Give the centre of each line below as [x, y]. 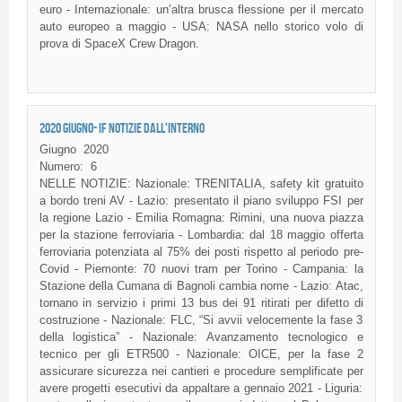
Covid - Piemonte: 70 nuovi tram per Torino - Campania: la [201, 269]
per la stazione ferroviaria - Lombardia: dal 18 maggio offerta [201, 235]
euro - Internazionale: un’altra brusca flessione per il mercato [201, 10]
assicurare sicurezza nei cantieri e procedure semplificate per [201, 371]
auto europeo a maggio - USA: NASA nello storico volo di [201, 27]
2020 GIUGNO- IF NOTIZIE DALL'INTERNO [122, 128]
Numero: [61, 167]
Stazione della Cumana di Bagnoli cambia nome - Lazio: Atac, [201, 286]
